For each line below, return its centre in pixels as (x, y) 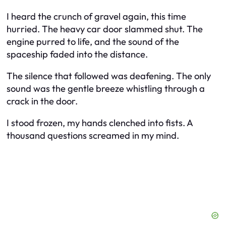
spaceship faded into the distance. (77, 54)
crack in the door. (42, 101)
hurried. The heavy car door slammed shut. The (105, 29)
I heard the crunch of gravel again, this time (96, 16)
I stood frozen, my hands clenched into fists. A (100, 123)
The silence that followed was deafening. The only (109, 76)
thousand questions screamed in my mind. (93, 136)
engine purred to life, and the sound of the (93, 41)
